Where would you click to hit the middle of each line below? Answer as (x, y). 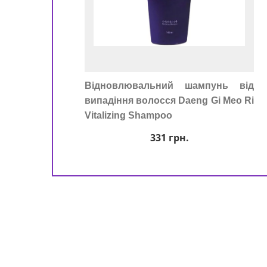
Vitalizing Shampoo (128, 115)
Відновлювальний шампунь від (169, 86)
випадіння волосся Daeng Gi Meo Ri (169, 100)
